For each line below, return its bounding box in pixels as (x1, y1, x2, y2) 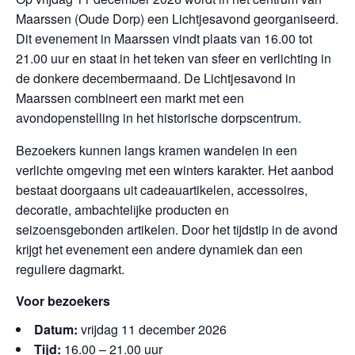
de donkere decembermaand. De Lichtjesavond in (16, 69, 296, 87)
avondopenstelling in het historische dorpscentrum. (16, 109, 301, 127)
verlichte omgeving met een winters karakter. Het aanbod (16, 161, 334, 179)
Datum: (34, 320, 78, 338)
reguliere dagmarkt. (16, 260, 124, 278)
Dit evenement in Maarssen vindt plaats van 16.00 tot (16, 29, 312, 48)
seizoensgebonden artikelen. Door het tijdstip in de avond (16, 220, 338, 239)
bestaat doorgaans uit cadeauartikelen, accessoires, (16, 181, 307, 199)
